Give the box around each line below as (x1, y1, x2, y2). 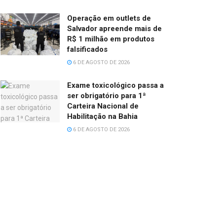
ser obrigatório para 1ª (67, 91, 146, 100)
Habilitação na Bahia (67, 111, 138, 121)
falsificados (67, 44, 108, 54)
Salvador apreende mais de (67, 24, 162, 33)
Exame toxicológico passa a (67, 80, 164, 90)
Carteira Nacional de (67, 101, 139, 110)
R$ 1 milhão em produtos (67, 34, 154, 43)
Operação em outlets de (67, 13, 151, 23)
